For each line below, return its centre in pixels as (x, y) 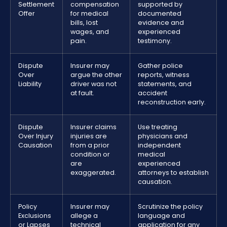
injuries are (89, 136)
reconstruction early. (172, 102)
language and (161, 216)
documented (160, 14)
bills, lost (84, 23)
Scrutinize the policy (170, 207)
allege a (84, 216)
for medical (89, 14)
